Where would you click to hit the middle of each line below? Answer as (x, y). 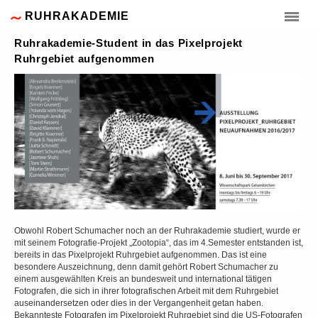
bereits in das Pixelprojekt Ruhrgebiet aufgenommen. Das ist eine (141, 255)
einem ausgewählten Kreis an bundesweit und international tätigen (143, 279)
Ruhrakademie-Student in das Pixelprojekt (129, 43)
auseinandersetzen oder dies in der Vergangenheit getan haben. (139, 303)
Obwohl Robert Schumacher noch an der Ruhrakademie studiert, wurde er (157, 231)
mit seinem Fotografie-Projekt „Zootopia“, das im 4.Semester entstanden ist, (159, 243)
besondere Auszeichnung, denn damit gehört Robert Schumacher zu (146, 267)
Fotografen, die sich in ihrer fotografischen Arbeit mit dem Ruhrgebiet (146, 291)
